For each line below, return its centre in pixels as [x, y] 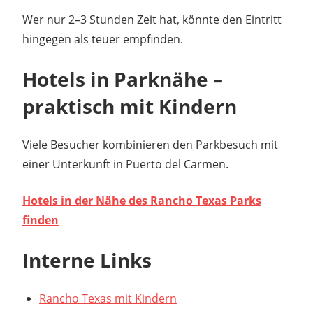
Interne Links [87, 260]
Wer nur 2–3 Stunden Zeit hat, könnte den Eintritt [152, 19]
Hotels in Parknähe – [123, 79]
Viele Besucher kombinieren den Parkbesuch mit [150, 144]
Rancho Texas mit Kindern [108, 298]
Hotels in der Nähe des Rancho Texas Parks [142, 200]
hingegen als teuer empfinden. [103, 39]
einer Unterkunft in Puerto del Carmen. [125, 164]
